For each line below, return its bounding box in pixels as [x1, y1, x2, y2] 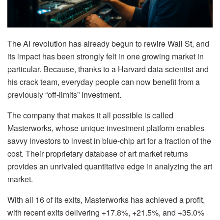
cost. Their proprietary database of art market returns [7, 148, 188, 160]
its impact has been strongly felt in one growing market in [7, 51, 204, 62]
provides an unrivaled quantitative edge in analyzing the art [7, 161, 212, 172]
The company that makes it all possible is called [7, 110, 173, 121]
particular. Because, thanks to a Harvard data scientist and [7, 63, 209, 75]
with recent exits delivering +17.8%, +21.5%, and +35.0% [7, 207, 204, 219]
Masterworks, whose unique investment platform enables [7, 122, 204, 134]
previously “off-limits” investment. [7, 89, 121, 101]
